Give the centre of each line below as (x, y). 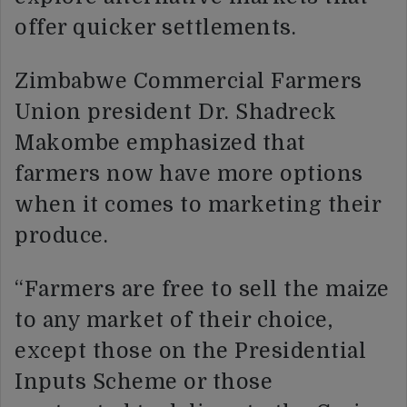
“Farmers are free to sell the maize (202, 289)
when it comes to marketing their (198, 204)
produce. (61, 235)
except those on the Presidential (190, 351)
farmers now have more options (189, 174)
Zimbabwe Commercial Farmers (189, 81)
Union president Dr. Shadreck (175, 112)
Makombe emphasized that (160, 143)
